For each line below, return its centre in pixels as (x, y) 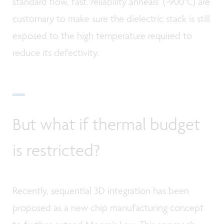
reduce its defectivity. (57, 53)
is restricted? (56, 150)
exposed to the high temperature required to (102, 36)
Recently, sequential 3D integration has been (101, 190)
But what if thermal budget (106, 124)
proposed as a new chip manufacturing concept (108, 207)
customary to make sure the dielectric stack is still (111, 19)
